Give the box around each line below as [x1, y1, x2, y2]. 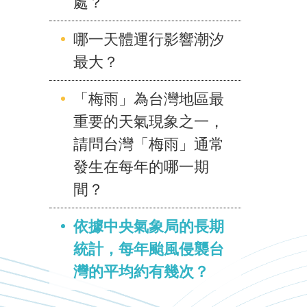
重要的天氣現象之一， [73, 112, 224, 130]
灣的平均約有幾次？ [73, 262, 209, 280]
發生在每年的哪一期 [73, 158, 209, 175]
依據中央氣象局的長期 [73, 217, 224, 235]
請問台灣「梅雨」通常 [73, 135, 224, 153]
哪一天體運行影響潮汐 [73, 30, 224, 48]
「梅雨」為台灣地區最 [73, 90, 224, 108]
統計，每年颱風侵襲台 [73, 240, 224, 258]
